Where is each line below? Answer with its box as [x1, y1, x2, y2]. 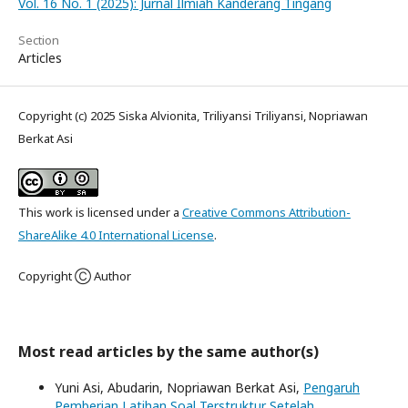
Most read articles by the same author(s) [18, 341, 319, 362]
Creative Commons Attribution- [182, 203, 351, 220]
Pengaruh [303, 378, 360, 396]
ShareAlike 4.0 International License [18, 226, 214, 243]
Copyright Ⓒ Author [18, 267, 131, 284]
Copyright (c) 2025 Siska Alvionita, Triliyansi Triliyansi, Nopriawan [18, 107, 368, 124]
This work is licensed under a [18, 203, 182, 220]
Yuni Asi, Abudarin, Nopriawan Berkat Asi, [55, 378, 303, 396]
